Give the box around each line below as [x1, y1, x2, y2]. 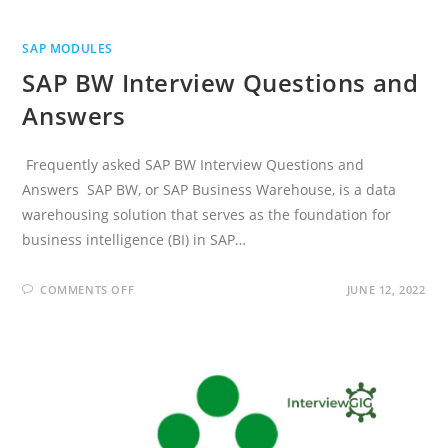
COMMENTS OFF [40, 281, 135, 297]
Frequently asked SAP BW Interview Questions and [22, 154, 365, 174]
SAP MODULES [22, 39, 114, 57]
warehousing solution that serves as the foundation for [22, 204, 392, 224]
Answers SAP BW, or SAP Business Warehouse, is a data [22, 179, 397, 199]
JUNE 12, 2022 [346, 281, 426, 297]
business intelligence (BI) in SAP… [22, 229, 247, 249]
